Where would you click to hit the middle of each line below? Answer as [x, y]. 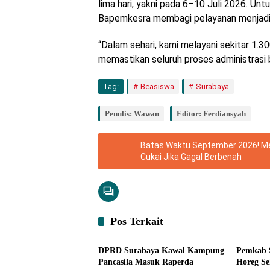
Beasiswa [157, 86]
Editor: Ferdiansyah [211, 114]
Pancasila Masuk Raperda [146, 262]
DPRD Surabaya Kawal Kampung [161, 250]
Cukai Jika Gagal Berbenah [191, 157]
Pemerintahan [131, 226]
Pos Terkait [137, 221]
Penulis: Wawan [132, 114]
